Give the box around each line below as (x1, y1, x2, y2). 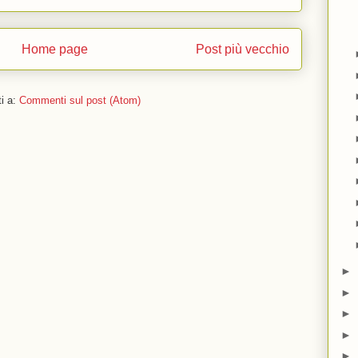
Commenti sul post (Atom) (18, 93, 141, 106)
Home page (21, 42, 88, 57)
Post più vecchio (196, 42, 289, 57)
